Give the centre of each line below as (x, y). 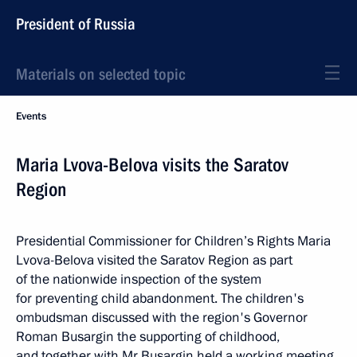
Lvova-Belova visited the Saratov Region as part (154, 260)
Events (31, 116)
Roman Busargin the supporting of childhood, (148, 337)
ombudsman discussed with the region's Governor (162, 318)
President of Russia (76, 24)
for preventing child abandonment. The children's (160, 298)
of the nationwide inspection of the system (139, 279)
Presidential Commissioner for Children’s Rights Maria (173, 241)
